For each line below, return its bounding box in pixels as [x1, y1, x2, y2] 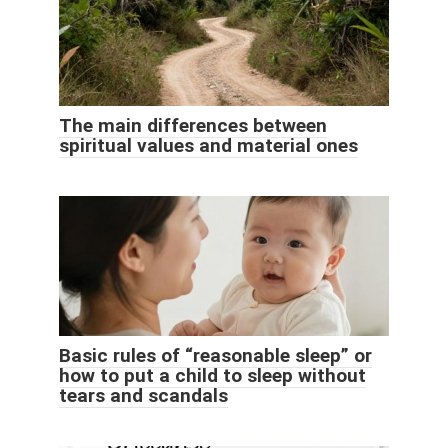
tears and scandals [59, 383, 228, 407]
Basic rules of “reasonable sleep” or [59, 343, 372, 367]
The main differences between [59, 113, 327, 137]
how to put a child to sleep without [59, 363, 366, 387]
